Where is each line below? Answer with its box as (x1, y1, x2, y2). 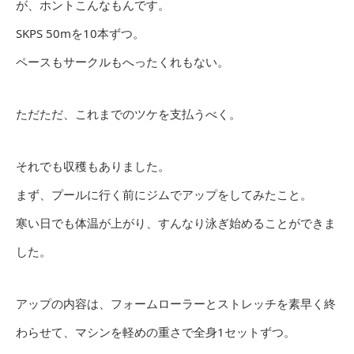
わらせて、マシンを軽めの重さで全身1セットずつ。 (16, 324, 296, 341)
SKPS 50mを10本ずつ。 (16, 25, 145, 42)
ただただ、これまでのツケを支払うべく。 (16, 106, 241, 122)
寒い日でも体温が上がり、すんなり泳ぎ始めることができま (16, 215, 336, 232)
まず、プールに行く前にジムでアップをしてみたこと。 (16, 186, 312, 203)
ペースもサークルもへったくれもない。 (16, 54, 229, 70)
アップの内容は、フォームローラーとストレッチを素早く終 (16, 296, 336, 312)
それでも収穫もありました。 (16, 158, 170, 175)
